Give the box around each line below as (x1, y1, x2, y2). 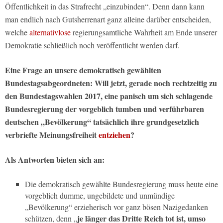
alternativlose (29, 27, 71, 38)
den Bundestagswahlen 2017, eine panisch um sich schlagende (5, 90, 213, 102)
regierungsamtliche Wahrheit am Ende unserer (71, 27, 217, 38)
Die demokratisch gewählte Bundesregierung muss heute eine (25, 179, 218, 190)
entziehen (99, 129, 130, 141)
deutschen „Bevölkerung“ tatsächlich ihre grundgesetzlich (5, 116, 199, 128)
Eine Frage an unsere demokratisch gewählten (5, 64, 161, 76)
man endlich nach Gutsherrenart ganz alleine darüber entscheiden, (5, 14, 211, 25)
